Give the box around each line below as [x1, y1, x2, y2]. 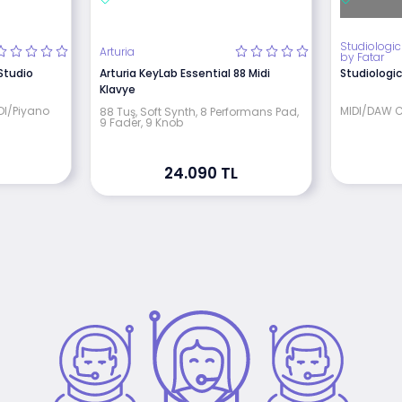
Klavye [99, 81, 135, 97]
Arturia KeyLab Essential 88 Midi [99, 65, 270, 81]
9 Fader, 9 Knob [99, 114, 183, 130]
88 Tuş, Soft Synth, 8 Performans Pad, [99, 103, 299, 119]
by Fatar [340, 48, 385, 65]
